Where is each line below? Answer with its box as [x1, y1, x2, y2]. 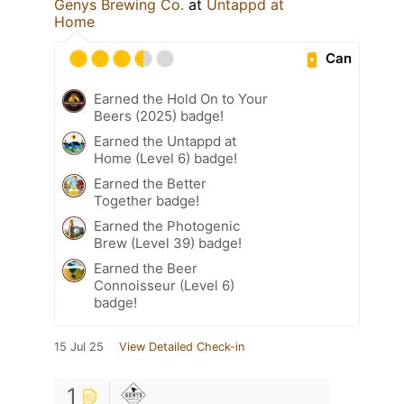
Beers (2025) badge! [94, 106, 224, 124]
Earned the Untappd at [94, 132, 236, 150]
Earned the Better [94, 174, 207, 192]
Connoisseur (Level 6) [94, 276, 234, 294]
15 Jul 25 [54, 339, 104, 353]
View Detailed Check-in [119, 339, 244, 353]
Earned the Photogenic [94, 216, 240, 234]
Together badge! [94, 191, 199, 209]
